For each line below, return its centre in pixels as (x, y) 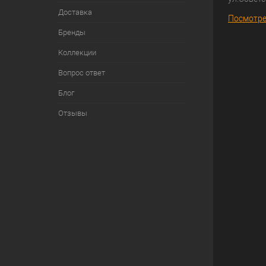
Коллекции (77, 53)
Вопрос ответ (81, 73)
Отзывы (72, 113)
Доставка (75, 12)
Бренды (72, 32)
